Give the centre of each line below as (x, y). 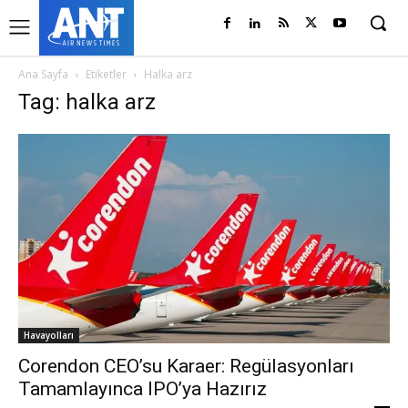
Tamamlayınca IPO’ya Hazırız (143, 388)
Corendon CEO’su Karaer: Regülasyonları (186, 366)
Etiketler (106, 74)
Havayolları (49, 335)
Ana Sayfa (43, 74)
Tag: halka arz (87, 102)
